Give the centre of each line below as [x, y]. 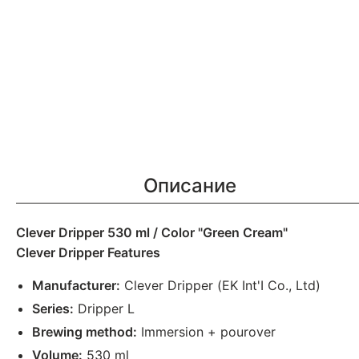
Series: [53, 309]
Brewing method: [85, 332]
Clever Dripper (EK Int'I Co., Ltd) [220, 285]
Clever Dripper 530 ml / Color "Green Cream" [152, 232]
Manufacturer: [76, 285]
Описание [190, 186]
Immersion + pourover [206, 332]
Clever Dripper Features [88, 252]
